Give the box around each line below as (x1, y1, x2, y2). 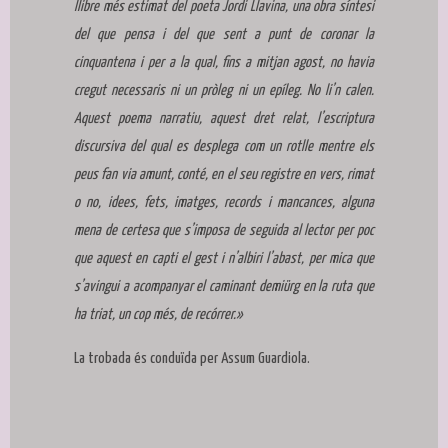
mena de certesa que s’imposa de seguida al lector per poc (74, 223, 374, 239)
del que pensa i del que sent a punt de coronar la (74, 27, 374, 43)
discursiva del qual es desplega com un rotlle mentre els (74, 139, 374, 155)
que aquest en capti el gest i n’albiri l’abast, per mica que (74, 251, 374, 267)
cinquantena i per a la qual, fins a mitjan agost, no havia (74, 55, 374, 71)
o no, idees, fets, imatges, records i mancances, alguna (74, 195, 374, 211)
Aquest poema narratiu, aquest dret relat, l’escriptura (74, 111, 374, 127)
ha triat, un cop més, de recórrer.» (74, 307, 243, 323)
